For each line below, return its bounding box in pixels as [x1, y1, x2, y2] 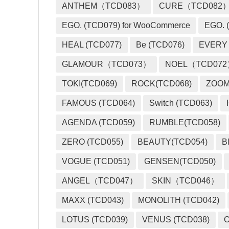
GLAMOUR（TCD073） [62, 60, 151, 69]
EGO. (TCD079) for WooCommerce [62, 21, 191, 30]
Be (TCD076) [136, 40, 185, 50]
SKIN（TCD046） [152, 176, 219, 186]
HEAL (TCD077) [62, 40, 122, 50]
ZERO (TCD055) [62, 138, 124, 147]
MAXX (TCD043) [62, 196, 124, 205]
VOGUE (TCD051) [62, 157, 130, 166]
